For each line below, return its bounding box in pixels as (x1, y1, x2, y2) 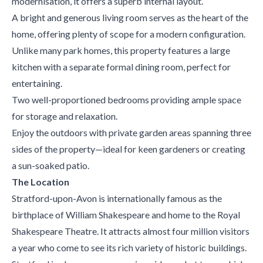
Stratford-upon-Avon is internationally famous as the (12, 192, 222, 204)
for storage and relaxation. (12, 110, 117, 122)
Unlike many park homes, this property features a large (12, 44, 230, 56)
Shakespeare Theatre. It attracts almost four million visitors (12, 225, 249, 237)
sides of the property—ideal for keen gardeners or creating (12, 143, 245, 154)
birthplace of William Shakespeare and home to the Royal (12, 208, 240, 220)
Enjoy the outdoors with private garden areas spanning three (12, 126, 251, 138)
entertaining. (12, 77, 62, 89)
